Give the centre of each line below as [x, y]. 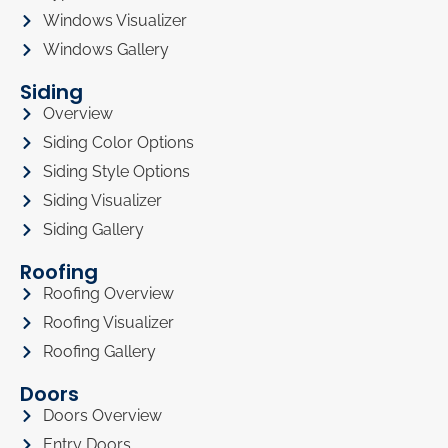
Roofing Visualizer [108, 322]
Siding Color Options [118, 142]
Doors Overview [102, 415]
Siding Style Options [116, 171]
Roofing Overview [108, 293]
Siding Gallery [93, 229]
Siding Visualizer [102, 200]
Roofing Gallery [99, 351]
